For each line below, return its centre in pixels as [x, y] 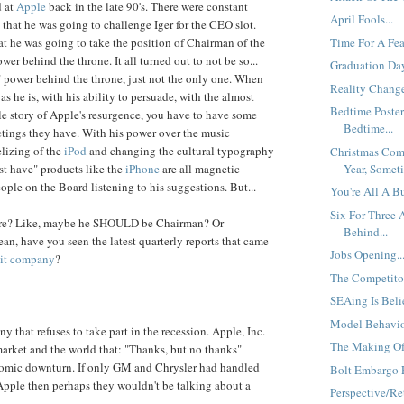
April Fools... [362, 19]
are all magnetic [200, 168]
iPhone [142, 168]
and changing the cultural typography [180, 150]
